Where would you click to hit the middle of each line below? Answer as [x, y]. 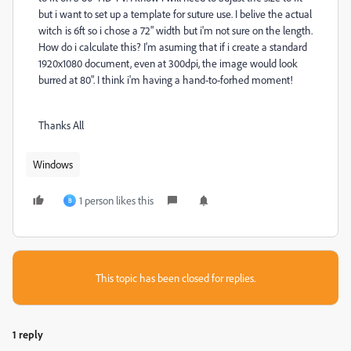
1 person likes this [116, 200]
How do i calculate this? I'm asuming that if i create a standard [173, 47]
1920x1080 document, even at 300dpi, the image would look [168, 63]
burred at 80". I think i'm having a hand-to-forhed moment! [166, 80]
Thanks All [61, 125]
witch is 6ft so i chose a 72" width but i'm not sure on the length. [175, 30]
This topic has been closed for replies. [175, 278]
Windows [53, 164]
